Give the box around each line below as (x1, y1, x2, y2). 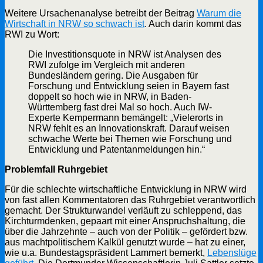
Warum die (197, 8, 241, 18)
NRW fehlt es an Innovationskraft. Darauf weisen (28, 123, 230, 133)
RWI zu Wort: (5, 29, 59, 39)
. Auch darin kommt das (144, 18, 241, 29)
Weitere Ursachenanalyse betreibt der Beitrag (5, 8, 197, 18)
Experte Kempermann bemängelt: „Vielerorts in (28, 112, 223, 123)
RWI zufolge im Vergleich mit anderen (28, 59, 185, 70)
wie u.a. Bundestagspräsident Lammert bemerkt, (5, 247, 207, 258)
